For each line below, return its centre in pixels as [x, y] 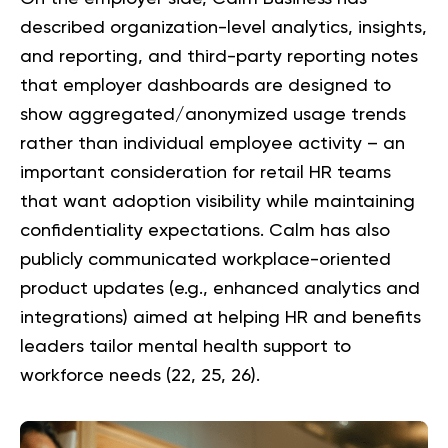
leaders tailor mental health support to [185, 347]
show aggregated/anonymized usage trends [213, 115]
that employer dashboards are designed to [205, 86]
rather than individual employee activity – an [212, 144]
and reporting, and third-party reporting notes [219, 57]
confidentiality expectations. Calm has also [205, 231]
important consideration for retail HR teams [205, 173]
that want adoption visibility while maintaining [217, 202]
